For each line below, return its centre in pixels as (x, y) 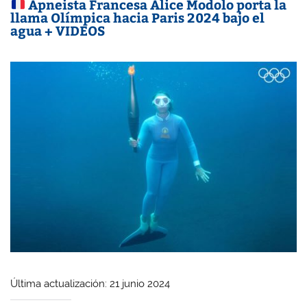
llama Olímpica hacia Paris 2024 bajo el (138, 17)
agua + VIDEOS (58, 30)
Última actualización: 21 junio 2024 (90, 283)
